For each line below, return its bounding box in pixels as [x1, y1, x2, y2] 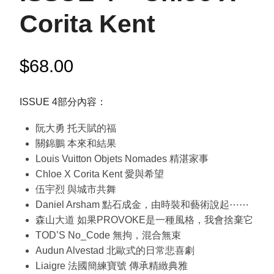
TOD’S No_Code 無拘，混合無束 [35, 229, 181, 240]
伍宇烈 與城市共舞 [35, 183, 116, 194]
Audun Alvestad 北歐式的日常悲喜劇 [35, 245, 194, 256]
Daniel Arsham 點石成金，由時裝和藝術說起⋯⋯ [35, 199, 249, 210]
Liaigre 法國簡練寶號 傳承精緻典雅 [35, 260, 188, 271]
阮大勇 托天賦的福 [35, 122, 116, 133]
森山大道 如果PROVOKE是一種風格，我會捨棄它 [35, 214, 253, 225]
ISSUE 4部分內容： [20, 96, 106, 107]
